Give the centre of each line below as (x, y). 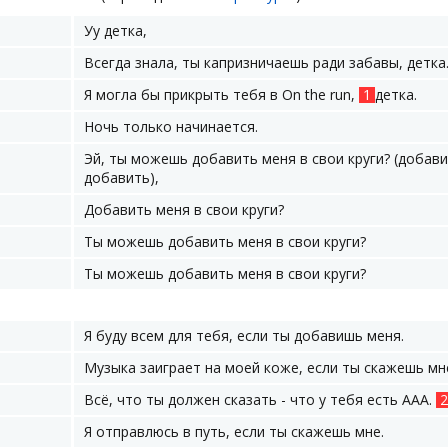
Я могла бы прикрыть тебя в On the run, (221, 94)
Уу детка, (115, 30)
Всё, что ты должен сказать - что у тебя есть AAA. (260, 399)
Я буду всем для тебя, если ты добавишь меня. (244, 335)
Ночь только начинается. (171, 126)
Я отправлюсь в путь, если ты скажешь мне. (234, 431)
